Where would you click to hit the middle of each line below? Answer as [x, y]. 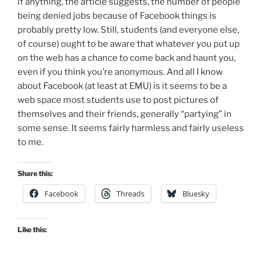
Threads [130, 194]
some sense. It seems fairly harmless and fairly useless [131, 128]
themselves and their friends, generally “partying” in [125, 114]
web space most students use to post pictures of [118, 100]
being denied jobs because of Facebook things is [117, 15]
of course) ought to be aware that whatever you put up [129, 44]
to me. [30, 142]
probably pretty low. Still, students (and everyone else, [128, 30]
